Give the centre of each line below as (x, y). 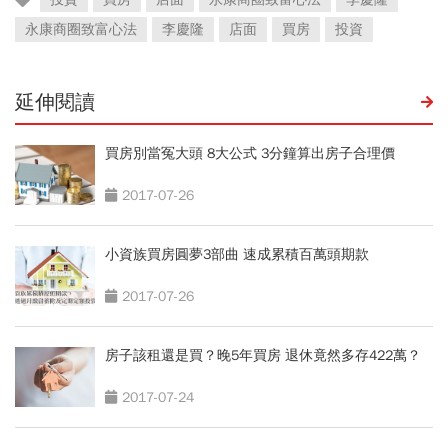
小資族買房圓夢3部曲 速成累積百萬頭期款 (237, 255)
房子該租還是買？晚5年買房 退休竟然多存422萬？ (263, 356)
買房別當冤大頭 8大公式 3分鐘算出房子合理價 (250, 154)
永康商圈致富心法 (81, 30)
